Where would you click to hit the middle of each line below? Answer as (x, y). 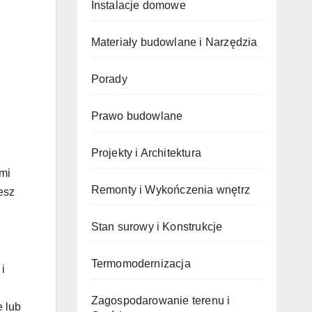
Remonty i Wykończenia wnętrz (171, 190)
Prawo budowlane (137, 116)
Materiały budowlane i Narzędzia (174, 42)
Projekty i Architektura (146, 153)
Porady (109, 79)
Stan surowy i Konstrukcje (157, 227)
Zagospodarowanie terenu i (161, 301)
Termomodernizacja (141, 264)
